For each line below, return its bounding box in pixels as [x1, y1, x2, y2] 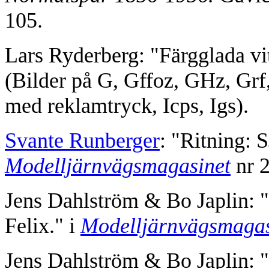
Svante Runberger [5, 128, 160, 153]
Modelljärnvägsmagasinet [5, 154, 231, 178]
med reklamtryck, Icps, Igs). [5, 94, 249, 118]
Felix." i [5, 214, 80, 238]
